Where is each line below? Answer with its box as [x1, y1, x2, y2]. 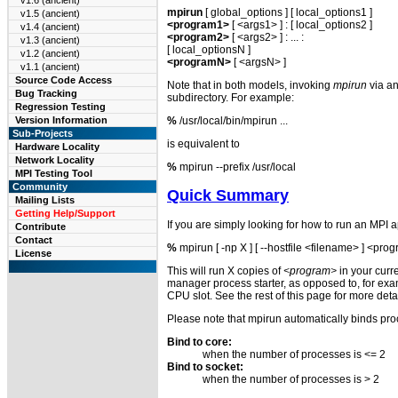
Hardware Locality [15, 141, 99, 152]
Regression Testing [15, 101, 106, 112]
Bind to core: [167, 335, 232, 348]
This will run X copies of [167, 264, 283, 277]
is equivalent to [167, 137, 240, 150]
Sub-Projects [10, 128, 73, 139]
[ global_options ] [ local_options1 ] [203, 5, 372, 19]
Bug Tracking [15, 88, 77, 99]
